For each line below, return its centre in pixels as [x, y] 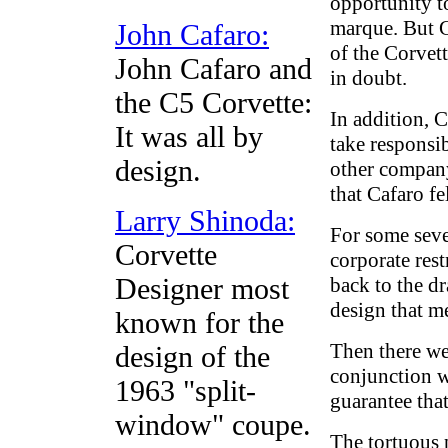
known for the [199, 322]
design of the [192, 356]
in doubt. [368, 77]
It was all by [189, 136]
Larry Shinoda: [205, 220]
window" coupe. [213, 424]
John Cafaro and [213, 68]
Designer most [202, 288]
